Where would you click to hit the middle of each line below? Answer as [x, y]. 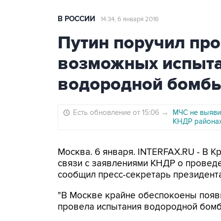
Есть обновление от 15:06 [117, 112]
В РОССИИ [76, 19]
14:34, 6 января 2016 [130, 19]
